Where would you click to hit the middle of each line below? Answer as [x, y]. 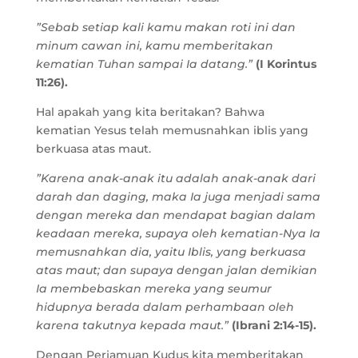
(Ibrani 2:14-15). [274, 325]
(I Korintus [286, 64]
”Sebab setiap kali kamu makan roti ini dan [165, 27]
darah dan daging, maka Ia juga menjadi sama [178, 197]
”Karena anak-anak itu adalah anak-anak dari [175, 178]
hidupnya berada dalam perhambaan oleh [165, 307]
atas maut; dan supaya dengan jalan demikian [176, 270]
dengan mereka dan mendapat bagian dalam [175, 215]
